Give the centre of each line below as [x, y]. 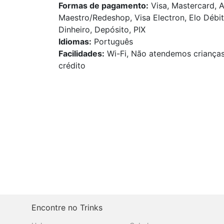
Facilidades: [81, 53]
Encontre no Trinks [67, 207]
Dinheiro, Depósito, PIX [102, 29]
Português [112, 41]
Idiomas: [75, 41]
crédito [72, 65]
